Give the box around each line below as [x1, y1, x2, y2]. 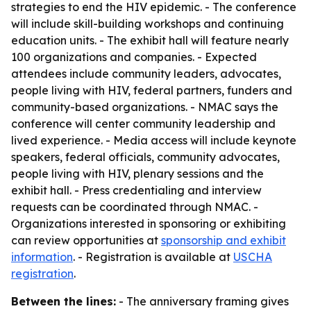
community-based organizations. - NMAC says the [11, 100, 278, 114]
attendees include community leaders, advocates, [11, 67, 281, 81]
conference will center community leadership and [11, 117, 276, 131]
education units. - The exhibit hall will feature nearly [11, 33, 289, 47]
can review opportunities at [11, 233, 161, 247]
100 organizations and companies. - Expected [11, 50, 257, 64]
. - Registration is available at [73, 250, 233, 264]
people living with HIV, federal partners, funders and [11, 83, 292, 97]
